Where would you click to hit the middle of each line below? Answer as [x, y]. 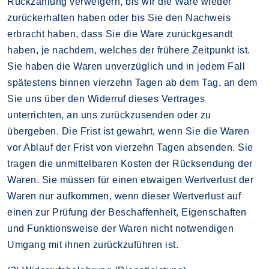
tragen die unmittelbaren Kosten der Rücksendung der [130, 163]
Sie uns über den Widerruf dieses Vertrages [106, 98]
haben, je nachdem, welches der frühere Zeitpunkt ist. [129, 50]
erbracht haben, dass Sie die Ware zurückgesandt [120, 34]
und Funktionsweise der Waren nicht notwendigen [120, 228]
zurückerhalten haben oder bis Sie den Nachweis [119, 17]
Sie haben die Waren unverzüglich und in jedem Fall [126, 66]
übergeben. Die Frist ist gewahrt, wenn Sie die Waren [128, 131]
